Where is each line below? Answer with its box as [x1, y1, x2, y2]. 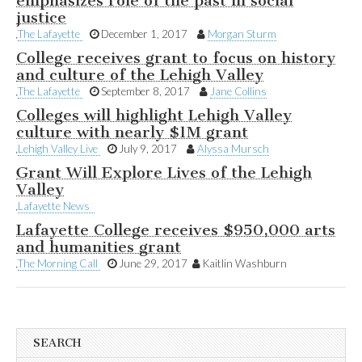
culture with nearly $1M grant [16, 122, 248, 141]
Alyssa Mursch [196, 141, 269, 155]
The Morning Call [17, 256, 100, 270]
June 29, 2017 [116, 256, 192, 270]
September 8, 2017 [98, 84, 200, 98]
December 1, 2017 [98, 27, 197, 40]
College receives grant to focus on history [16, 48, 335, 67]
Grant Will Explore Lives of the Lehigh [16, 162, 312, 182]
